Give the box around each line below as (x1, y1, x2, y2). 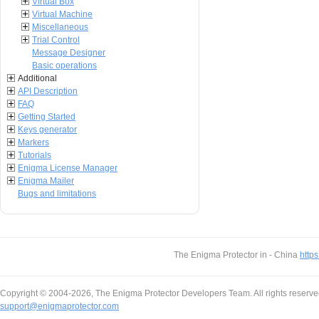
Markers (18, 137, 49, 147)
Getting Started (18, 112, 75, 122)
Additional (18, 73, 57, 83)
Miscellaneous (32, 22, 88, 32)
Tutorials (18, 150, 51, 160)
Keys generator (18, 125, 77, 135)
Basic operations (32, 61, 97, 70)
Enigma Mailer (18, 176, 74, 186)
